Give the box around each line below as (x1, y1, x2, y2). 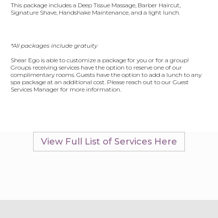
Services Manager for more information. (11, 86, 122, 93)
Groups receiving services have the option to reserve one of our (11, 64, 182, 71)
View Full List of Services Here (41, 136, 177, 147)
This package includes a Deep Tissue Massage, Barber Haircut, (11, 1, 181, 9)
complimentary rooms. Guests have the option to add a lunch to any (11, 71, 202, 78)
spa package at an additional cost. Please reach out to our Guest (11, 78, 189, 86)
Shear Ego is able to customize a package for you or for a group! (11, 56, 189, 64)
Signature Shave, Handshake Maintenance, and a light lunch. (11, 9, 181, 16)
